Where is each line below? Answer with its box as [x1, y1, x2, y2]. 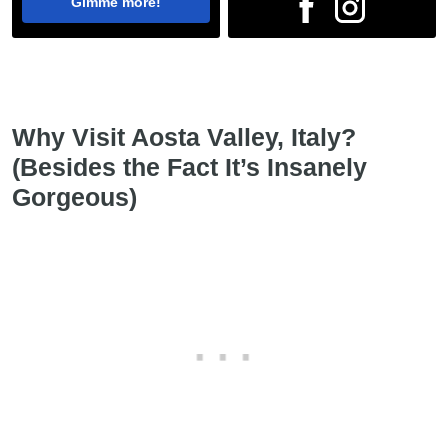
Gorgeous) [12, 183, 137, 212]
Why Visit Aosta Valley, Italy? [12, 123, 356, 152]
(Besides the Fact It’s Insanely [12, 153, 367, 182]
